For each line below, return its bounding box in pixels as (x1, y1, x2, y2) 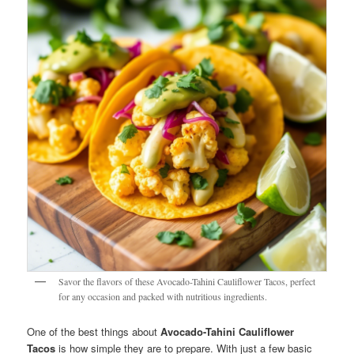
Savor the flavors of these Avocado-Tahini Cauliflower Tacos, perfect (58, 274, 316, 288)
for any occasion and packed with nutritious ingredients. (58, 289, 268, 303)
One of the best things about (27, 324, 161, 340)
